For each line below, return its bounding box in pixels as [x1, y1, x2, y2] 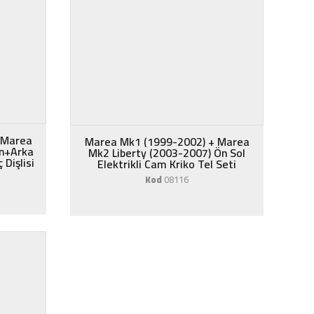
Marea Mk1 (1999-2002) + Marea [84, 131, 250, 152]
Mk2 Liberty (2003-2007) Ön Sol [88, 142, 245, 163]
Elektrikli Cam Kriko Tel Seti [97, 153, 236, 175]
